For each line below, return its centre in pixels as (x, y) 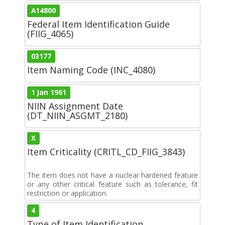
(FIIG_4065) (50, 33)
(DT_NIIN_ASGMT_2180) (77, 115)
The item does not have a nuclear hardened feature (113, 175)
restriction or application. (67, 193)
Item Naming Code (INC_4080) (91, 70)
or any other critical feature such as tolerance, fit (113, 184)
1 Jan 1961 (49, 92)
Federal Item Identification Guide (98, 24)
